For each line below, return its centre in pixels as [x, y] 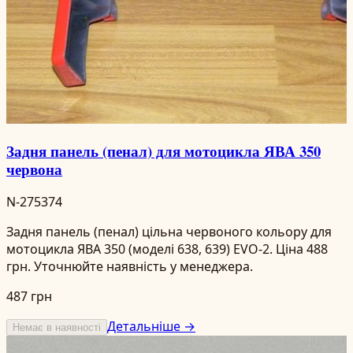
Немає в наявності [57, 327]
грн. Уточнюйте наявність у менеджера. [130, 266]
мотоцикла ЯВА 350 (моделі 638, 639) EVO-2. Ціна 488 [167, 249]
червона [34, 169]
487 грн [29, 296]
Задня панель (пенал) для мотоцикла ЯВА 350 [163, 151]
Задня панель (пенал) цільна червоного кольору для [169, 231]
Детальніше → [151, 326]
